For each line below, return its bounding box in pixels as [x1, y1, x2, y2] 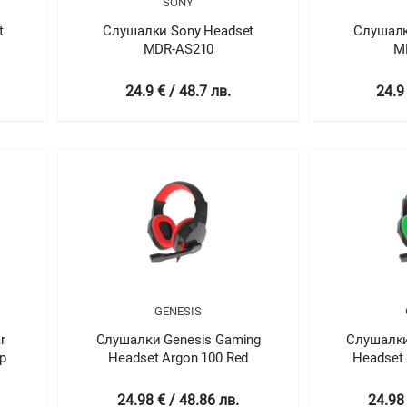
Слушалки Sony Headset [103, 22, 254, 39]
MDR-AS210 [143, 40, 214, 57]
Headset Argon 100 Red [108, 349, 249, 366]
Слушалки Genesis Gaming [95, 331, 262, 348]
